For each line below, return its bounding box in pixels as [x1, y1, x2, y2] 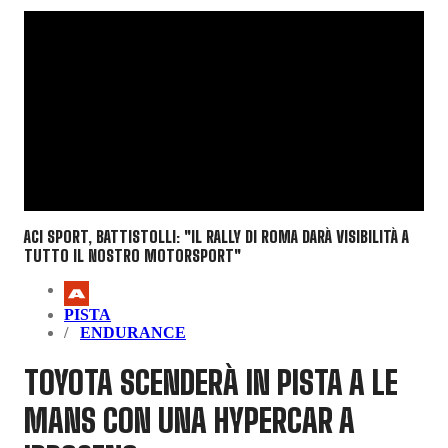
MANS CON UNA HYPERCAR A [24, 401, 355, 440]
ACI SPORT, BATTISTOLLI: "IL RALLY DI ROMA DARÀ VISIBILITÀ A [24, 227, 409, 247]
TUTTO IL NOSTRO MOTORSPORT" [24, 246, 241, 266]
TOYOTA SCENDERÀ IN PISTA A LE [24, 363, 398, 402]
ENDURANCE [80, 324, 186, 342]
